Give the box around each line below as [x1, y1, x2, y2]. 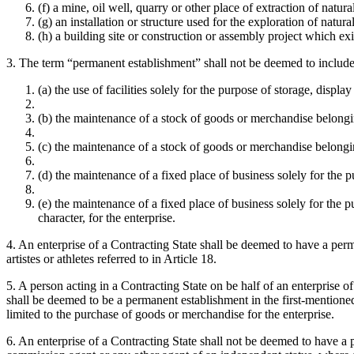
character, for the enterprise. [38, 210, 175, 224]
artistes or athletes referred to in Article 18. [6, 251, 217, 265]
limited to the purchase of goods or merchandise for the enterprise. [6, 307, 334, 321]
